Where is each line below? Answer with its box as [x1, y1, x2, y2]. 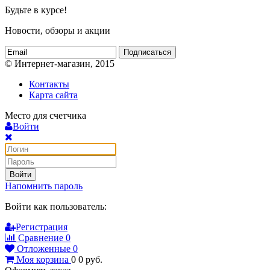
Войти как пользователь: [5, 201, 107, 212]
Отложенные [17, 243, 71, 254]
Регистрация [16, 222, 67, 233]
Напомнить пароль [5, 181, 83, 192]
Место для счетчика [5, 110, 86, 121]
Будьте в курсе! [5, 5, 67, 16]
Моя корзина [16, 254, 69, 265]
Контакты [29, 79, 69, 90]
